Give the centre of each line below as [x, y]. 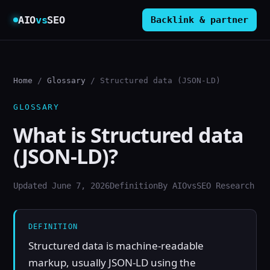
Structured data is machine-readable [116, 246]
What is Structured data [128, 135]
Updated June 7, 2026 [61, 186]
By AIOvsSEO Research [206, 186]
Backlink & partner [199, 20]
